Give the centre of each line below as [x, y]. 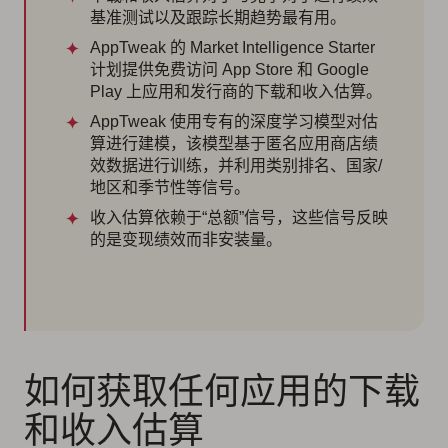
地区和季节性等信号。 [170, 188]
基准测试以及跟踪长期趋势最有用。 [218, 18]
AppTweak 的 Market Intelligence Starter [232, 48]
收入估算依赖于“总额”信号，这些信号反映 [239, 218]
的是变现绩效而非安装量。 [186, 240]
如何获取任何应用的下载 [222, 390]
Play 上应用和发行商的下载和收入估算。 [236, 92]
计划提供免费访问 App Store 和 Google [229, 70]
